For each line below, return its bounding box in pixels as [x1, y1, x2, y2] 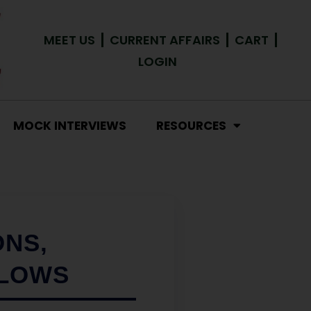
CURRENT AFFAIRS [110, 31, 221, 49]
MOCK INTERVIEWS [12, 117, 126, 134]
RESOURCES [155, 117, 226, 134]
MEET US [44, 31, 96, 49]
